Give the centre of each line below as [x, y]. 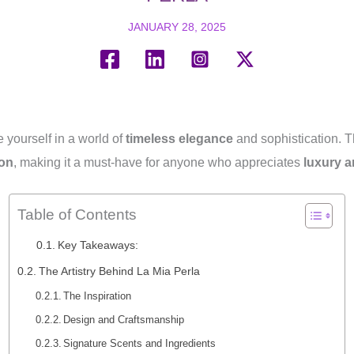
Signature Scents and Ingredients [140, 343]
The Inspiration [98, 296]
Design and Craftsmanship [124, 320]
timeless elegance [179, 139]
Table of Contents [77, 215]
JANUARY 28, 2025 [177, 27]
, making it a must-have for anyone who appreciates [158, 162]
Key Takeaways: [98, 245]
